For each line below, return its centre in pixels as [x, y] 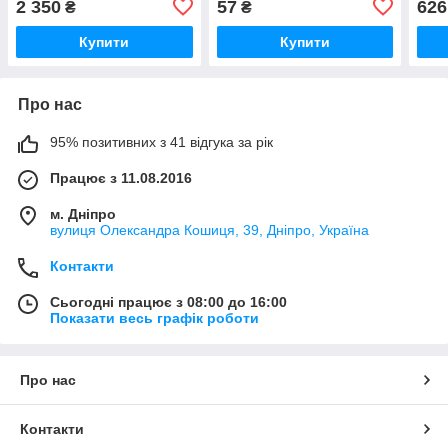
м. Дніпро [83, 213]
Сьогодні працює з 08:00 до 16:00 [168, 301]
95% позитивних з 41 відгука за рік [161, 141]
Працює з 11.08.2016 [121, 177]
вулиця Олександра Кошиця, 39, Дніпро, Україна [209, 229]
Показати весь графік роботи [154, 317]
